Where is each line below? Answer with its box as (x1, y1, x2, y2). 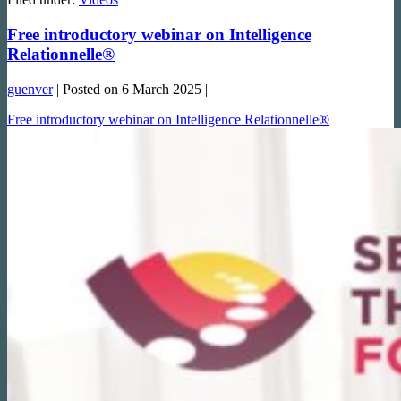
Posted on (63, 81, 118, 97)
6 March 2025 (122, 81, 201, 97)
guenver (7, 81, 53, 97)
